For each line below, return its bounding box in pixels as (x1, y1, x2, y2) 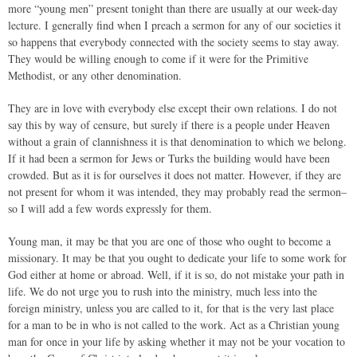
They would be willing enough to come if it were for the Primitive (8, 51, 308, 66)
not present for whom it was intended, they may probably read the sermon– (8, 184, 347, 199)
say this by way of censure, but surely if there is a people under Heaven (8, 117, 330, 132)
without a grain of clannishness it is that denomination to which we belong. (8, 134, 347, 149)
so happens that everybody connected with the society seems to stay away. (8, 34, 339, 49)
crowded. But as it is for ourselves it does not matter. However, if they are (8, 167, 341, 182)
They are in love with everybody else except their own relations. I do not (8, 100, 337, 116)
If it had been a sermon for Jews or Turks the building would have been (8, 151, 330, 166)
